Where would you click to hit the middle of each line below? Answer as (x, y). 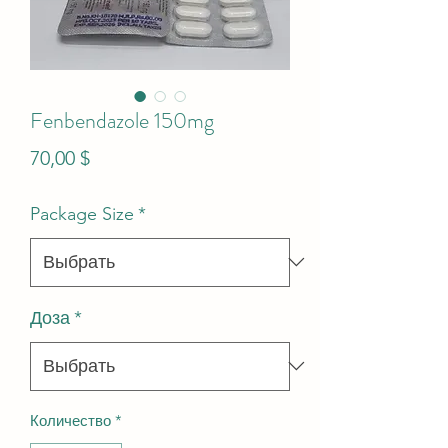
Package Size (82, 213)
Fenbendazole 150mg (122, 120)
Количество (70, 420)
